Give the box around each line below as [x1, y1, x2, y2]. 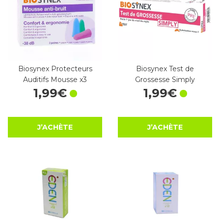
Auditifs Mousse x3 [23, 75, 87, 84]
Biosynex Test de [136, 64, 194, 74]
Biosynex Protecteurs [18, 64, 92, 74]
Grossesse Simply [135, 75, 195, 84]
